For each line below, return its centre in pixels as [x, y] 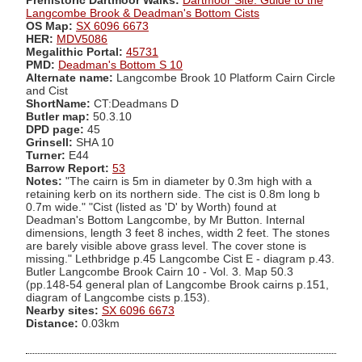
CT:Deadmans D [135, 103]
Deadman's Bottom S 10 [120, 65]
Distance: [52, 323]
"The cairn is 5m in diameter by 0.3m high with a [187, 181]
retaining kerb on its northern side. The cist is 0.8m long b [173, 194]
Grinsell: [51, 142]
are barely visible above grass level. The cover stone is [166, 246]
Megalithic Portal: [74, 52]
